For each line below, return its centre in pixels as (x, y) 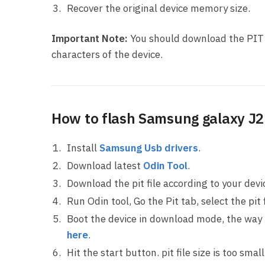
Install (83, 148)
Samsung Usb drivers (149, 148)
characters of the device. (107, 54)
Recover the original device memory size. (159, 8)
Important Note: (90, 38)
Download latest (105, 165)
